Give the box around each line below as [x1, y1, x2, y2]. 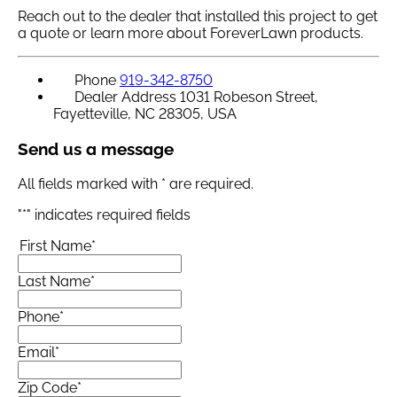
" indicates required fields [27, 206, 191, 223]
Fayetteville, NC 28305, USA [53, 105, 237, 123]
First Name [19, 237, 91, 254]
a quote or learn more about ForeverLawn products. [18, 25, 363, 43]
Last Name [18, 272, 90, 290]
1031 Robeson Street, [180, 89, 318, 106]
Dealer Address [74, 89, 176, 106]
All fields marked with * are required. [18, 175, 253, 192]
